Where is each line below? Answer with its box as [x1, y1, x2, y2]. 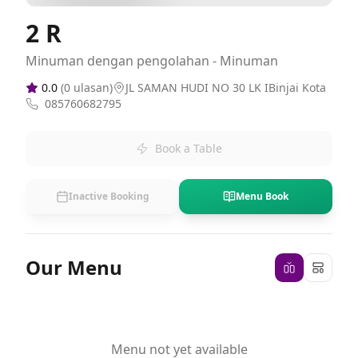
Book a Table [155, 141, 222, 156]
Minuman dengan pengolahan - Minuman [26, 52, 278, 70]
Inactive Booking [68, 189, 149, 203]
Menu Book [236, 189, 288, 203]
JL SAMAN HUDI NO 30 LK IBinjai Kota [125, 80, 326, 95]
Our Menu [26, 254, 122, 280]
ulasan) [70, 80, 113, 95]
